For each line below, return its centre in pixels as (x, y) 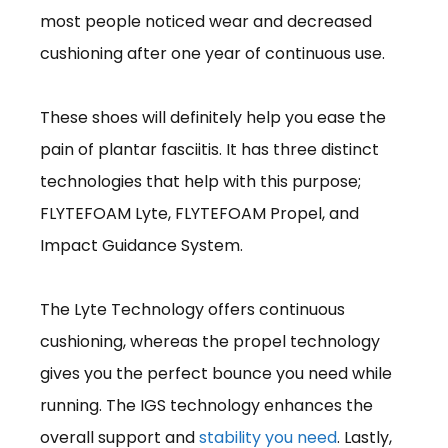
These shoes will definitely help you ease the (213, 117)
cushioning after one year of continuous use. (212, 53)
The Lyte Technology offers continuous (192, 309)
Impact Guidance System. (141, 245)
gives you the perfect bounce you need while (216, 373)
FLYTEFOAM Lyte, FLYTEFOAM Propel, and (199, 213)
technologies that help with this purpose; (200, 181)
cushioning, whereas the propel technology (210, 341)
